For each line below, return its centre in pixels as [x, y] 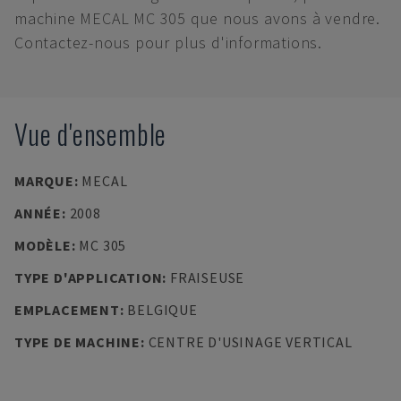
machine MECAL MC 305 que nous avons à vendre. [197, 18]
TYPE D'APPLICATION [89, 277]
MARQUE [44, 181]
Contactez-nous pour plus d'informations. [168, 43]
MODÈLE [43, 245]
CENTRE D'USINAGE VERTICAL [250, 342]
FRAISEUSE [207, 277]
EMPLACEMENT [67, 310]
